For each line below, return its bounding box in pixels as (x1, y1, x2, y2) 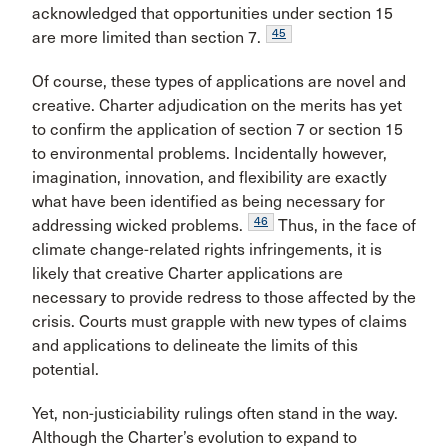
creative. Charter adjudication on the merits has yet (32, 95, 402, 115)
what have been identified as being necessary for (32, 191, 385, 211)
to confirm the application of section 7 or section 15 (32, 119, 403, 139)
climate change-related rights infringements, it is (32, 239, 382, 259)
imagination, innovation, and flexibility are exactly (32, 167, 387, 187)
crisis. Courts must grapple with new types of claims (32, 311, 407, 331)
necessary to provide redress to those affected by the (32, 287, 416, 307)
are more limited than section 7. (32, 27, 261, 47)
